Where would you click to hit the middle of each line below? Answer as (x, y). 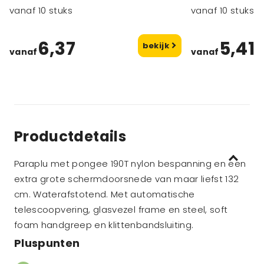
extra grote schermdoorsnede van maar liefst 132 (127, 179)
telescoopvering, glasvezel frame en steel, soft (121, 209)
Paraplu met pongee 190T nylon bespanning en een (130, 164)
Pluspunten (47, 243)
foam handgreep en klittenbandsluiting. (104, 225)
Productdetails (70, 136)
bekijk (157, 46)
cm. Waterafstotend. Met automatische (105, 194)
